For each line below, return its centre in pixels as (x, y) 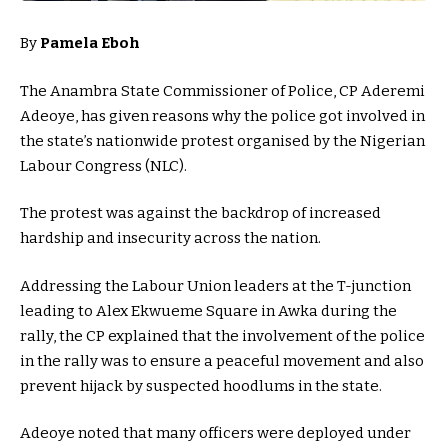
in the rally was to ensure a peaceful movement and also (222, 360)
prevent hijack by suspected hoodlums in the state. (201, 385)
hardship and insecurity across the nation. (170, 238)
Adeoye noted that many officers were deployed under (215, 433)
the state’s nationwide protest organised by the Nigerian (222, 140)
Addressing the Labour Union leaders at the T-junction (215, 285)
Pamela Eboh (91, 43)
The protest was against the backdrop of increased (200, 213)
